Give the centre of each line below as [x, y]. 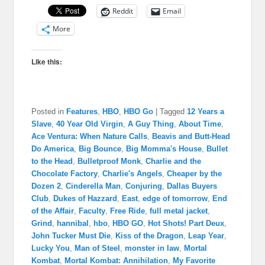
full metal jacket [179, 211]
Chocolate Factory [65, 174]
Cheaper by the [195, 174]
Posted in [48, 112]
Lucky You [51, 248]
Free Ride [128, 211]
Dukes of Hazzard [85, 199]
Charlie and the [174, 161]
